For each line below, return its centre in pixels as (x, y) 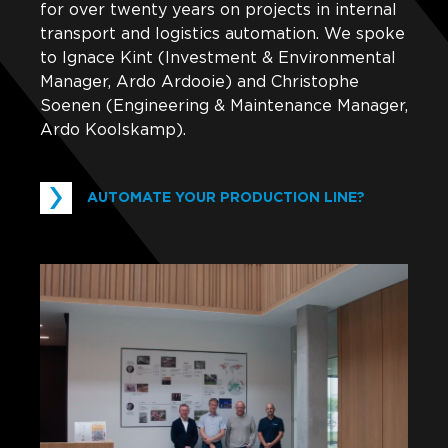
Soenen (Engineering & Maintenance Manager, (224, 106)
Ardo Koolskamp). (113, 130)
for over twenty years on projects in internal (218, 10)
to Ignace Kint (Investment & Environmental (218, 58)
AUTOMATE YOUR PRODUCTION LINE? (226, 197)
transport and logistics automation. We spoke (222, 34)
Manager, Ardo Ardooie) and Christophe (199, 82)
